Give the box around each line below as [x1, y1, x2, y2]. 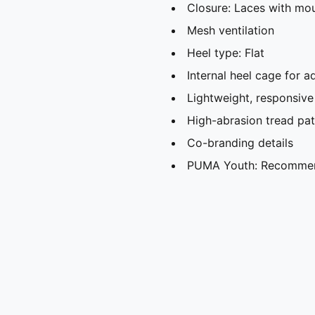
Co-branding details [187, 135, 293, 150]
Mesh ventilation [187, 22, 274, 37]
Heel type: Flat [187, 45, 264, 60]
